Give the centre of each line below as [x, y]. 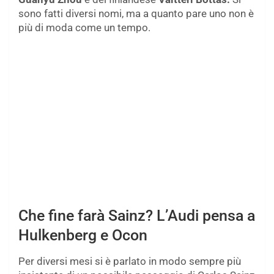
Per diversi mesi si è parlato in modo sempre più [130, 261]
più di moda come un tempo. [84, 28]
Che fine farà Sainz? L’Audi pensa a [137, 216]
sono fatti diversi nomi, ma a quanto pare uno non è [136, 14]
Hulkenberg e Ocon [83, 235]
